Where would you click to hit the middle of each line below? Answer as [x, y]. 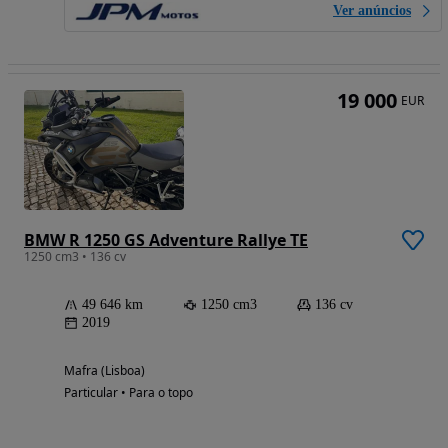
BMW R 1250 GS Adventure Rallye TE [166, 240]
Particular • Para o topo [128, 393]
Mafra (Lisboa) [104, 371]
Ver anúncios [372, 11]
